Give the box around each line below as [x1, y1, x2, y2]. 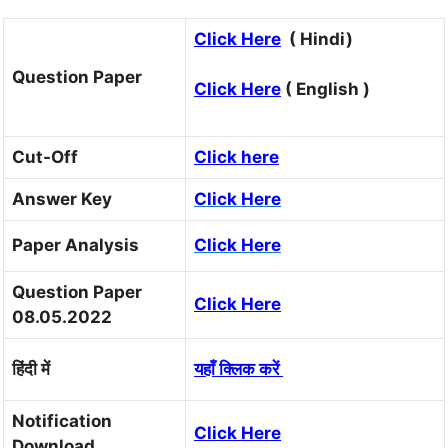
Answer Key [12, 188, 112, 209]
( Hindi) [281, 28, 353, 49]
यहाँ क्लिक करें [194, 358, 283, 379]
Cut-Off [12, 146, 78, 167]
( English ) [281, 79, 370, 100]
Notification [12, 410, 112, 431]
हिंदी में [12, 358, 54, 379]
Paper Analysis [12, 234, 139, 255]
